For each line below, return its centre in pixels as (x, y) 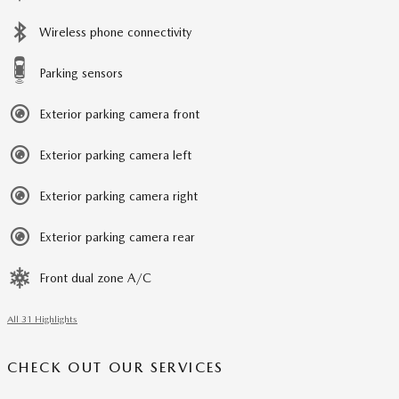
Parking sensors (81, 73)
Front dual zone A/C (95, 278)
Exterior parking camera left (115, 155)
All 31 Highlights (42, 320)
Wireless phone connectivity (115, 33)
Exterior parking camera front (119, 114)
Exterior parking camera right (118, 196)
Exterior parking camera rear (117, 237)
